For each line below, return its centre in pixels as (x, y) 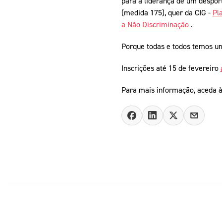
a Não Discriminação (156, 25)
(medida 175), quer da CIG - (167, 13)
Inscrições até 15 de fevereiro (171, 68)
